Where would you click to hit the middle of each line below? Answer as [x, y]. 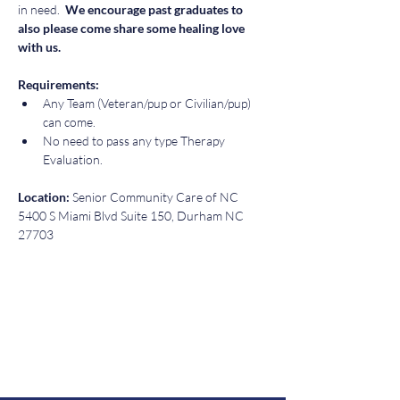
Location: [45, 197]
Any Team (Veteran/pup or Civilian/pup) [148, 103]
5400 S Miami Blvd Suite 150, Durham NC [132, 216]
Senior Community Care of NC [157, 197]
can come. [72, 122]
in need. [40, 9]
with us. [41, 47]
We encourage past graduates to [154, 9]
